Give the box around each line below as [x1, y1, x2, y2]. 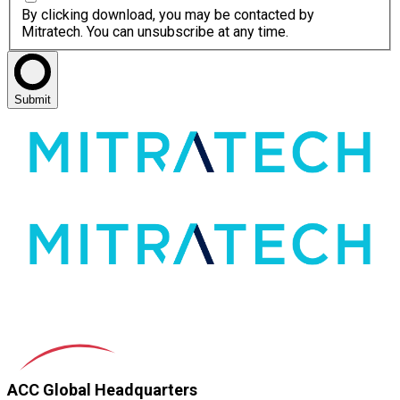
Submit [14, 93, 51, 107]
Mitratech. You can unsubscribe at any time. [21, 23, 288, 41]
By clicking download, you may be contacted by [21, 6, 314, 24]
